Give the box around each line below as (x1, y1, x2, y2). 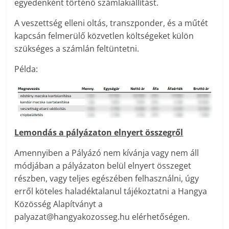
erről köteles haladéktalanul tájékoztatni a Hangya (14, 186, 208, 197)
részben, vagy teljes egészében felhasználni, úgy (14, 173, 199, 185)
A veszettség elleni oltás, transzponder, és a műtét (14, 17, 209, 29)
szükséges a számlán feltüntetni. (14, 43, 140, 55)
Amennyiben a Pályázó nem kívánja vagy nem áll (14, 147, 199, 159)
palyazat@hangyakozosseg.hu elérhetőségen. (14, 211, 190, 223)
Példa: (14, 63, 38, 75)
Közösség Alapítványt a (14, 198, 103, 210)
